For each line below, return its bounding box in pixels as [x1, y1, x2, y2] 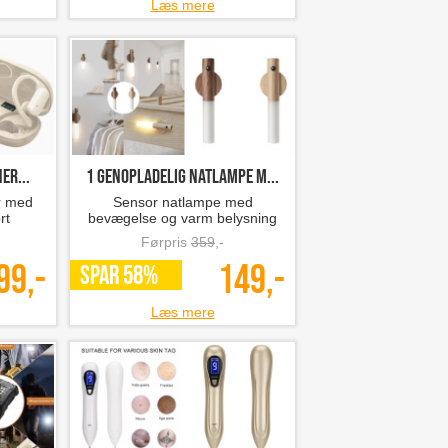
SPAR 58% [80, 261, 158, 292]
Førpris [141, 234, 191, 250]
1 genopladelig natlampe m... [86, 165, 279, 189]
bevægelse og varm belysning [88, 210, 277, 226]
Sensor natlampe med [112, 194, 253, 210]
